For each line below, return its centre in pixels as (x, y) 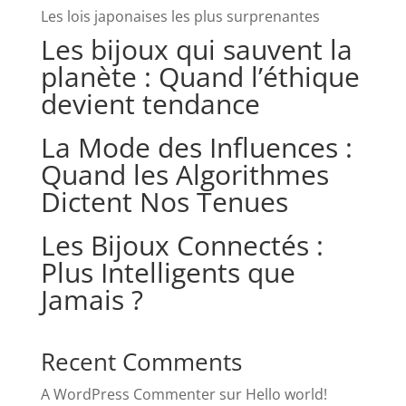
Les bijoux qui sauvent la (196, 50)
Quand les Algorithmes (184, 175)
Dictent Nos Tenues (164, 202)
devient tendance (150, 104)
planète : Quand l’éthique (200, 77)
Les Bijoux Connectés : (182, 246)
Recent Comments (141, 362)
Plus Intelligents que (168, 273)
